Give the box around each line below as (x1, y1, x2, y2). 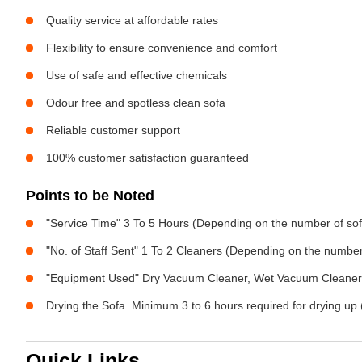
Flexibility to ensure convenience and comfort (46, 41, 277, 54)
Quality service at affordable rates (46, 14, 218, 27)
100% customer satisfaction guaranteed (46, 151, 249, 164)
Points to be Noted (26, 187, 154, 204)
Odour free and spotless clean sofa (46, 96, 225, 109)
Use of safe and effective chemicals (46, 69, 227, 82)
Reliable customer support (46, 124, 180, 137)
